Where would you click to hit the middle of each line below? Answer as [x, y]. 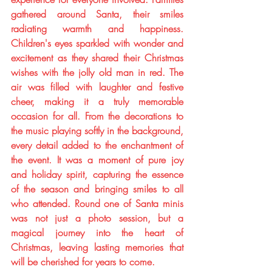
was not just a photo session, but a [97, 218]
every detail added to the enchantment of [97, 145]
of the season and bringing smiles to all [97, 189]
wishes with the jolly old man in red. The [97, 72]
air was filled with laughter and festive [97, 87]
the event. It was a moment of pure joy [97, 160]
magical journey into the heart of [97, 233]
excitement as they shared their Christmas [97, 58]
